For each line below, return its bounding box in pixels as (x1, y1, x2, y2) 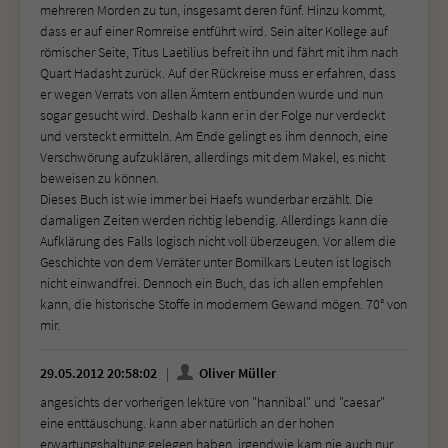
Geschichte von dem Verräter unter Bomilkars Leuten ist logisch (40, 252, 391, 271)
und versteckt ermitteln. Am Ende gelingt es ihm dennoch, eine (40, 126, 388, 145)
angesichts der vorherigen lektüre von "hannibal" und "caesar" (40, 392, 385, 411)
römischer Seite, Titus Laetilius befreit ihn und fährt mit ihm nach (40, 42, 398, 61)
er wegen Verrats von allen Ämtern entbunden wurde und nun (40, 84, 383, 103)
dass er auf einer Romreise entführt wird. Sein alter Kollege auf (40, 21, 388, 40)
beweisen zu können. (40, 168, 159, 187)
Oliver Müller (196, 363, 276, 382)
